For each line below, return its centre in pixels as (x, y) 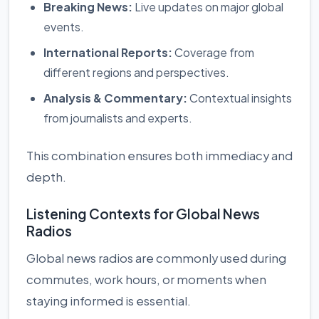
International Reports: (108, 52)
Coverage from (213, 52)
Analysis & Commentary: (115, 98)
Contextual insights (240, 98)
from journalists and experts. (118, 118)
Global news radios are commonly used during (156, 258)
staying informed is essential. (109, 301)
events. (64, 27)
